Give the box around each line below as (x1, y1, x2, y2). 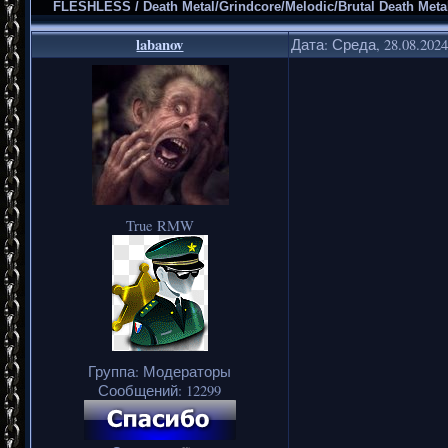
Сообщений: (98, 380, 187, 400)
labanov (136, 33, 184, 55)
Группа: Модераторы (88, 361, 232, 381)
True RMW (126, 215, 194, 235)
